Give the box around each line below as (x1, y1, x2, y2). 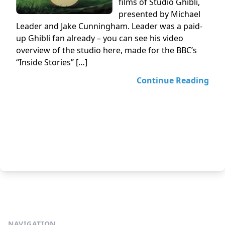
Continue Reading (137, 75, 209, 86)
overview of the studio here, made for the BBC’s (16, 45, 197, 56)
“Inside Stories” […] (16, 57, 87, 68)
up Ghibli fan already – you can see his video (16, 33, 183, 44)
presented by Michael (119, 9, 200, 20)
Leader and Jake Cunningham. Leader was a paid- (16, 21, 202, 32)
